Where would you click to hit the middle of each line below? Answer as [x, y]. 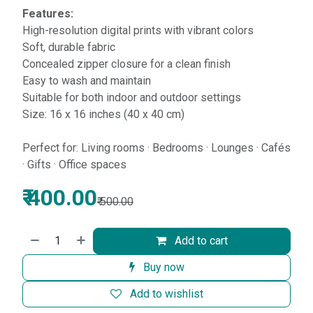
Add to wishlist [166, 293]
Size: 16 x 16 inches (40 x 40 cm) [103, 114]
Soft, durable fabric [69, 47]
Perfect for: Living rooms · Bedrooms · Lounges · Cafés [156, 147]
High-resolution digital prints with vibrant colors [138, 30]
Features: [48, 13]
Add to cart [200, 240]
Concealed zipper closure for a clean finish [126, 64]
